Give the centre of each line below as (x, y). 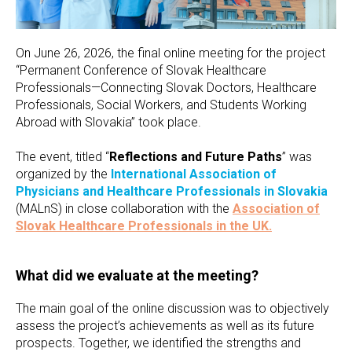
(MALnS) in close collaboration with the (124, 208)
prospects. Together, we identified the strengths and (158, 343)
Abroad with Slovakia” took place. (108, 122)
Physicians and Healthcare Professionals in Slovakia (172, 191)
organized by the (62, 174)
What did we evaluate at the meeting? (137, 275)
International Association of (194, 174)
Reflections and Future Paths (196, 156)
